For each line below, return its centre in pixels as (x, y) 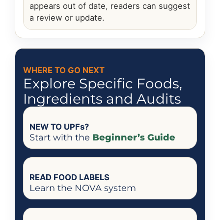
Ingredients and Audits (102, 99)
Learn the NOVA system (83, 188)
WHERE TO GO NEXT (64, 70)
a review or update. (67, 18)
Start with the (61, 137)
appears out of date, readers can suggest (110, 6)
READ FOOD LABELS (69, 178)
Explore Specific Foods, (103, 84)
